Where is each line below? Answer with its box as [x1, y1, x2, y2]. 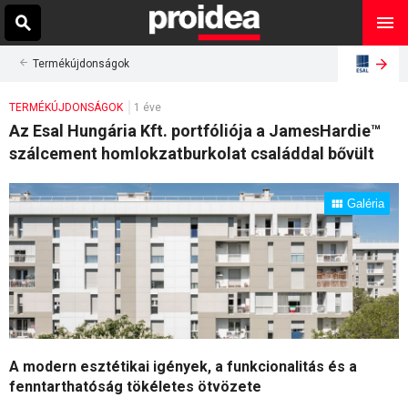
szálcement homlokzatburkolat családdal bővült [9, 144, 374, 163]
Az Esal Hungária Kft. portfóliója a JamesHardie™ [9, 121, 381, 140]
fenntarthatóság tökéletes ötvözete [9, 377, 261, 395]
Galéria [347, 197, 384, 210]
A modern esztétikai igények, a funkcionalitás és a [9, 357, 357, 375]
